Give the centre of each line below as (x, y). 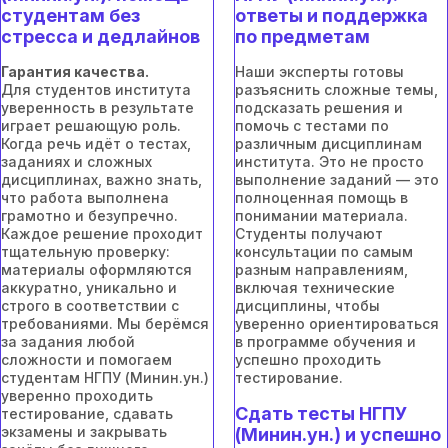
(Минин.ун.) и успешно (338, 434)
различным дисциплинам (328, 143)
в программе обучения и (325, 341)
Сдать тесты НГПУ (321, 413)
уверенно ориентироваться (337, 323)
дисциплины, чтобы (307, 305)
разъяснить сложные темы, (336, 89)
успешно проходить (308, 359)
